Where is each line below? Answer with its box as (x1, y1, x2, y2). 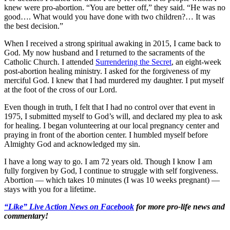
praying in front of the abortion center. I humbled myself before (4, 130, 208, 139)
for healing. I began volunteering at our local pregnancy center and (4, 121, 219, 130)
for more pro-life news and (134, 202, 225, 211)
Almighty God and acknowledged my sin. (4, 139, 140, 148)
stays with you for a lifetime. (4, 184, 96, 194)
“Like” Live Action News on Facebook (4, 202, 134, 211)
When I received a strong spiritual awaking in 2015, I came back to (4, 39, 221, 48)
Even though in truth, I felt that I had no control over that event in (4, 102, 215, 111)
